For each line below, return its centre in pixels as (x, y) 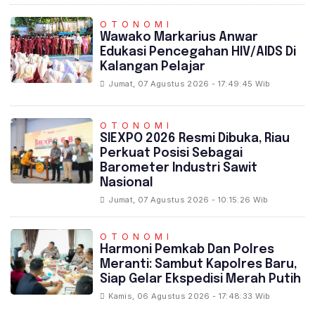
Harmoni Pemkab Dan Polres (187, 249)
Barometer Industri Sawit (179, 168)
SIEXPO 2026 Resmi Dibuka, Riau (195, 138)
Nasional (127, 182)
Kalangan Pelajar (153, 67)
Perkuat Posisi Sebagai (172, 153)
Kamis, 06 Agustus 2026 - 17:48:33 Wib (189, 296)
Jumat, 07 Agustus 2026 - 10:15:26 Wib (188, 199)
